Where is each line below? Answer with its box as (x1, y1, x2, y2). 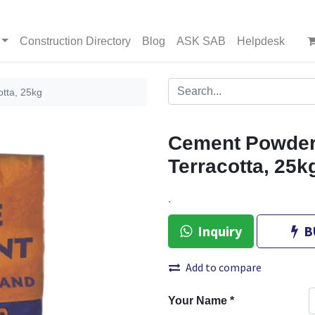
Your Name (168, 297, 227, 305)
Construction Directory (20, 37, 131, 46)
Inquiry (198, 222, 242, 240)
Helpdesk (237, 37, 285, 46)
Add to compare (186, 260, 262, 274)
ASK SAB (176, 37, 226, 46)
